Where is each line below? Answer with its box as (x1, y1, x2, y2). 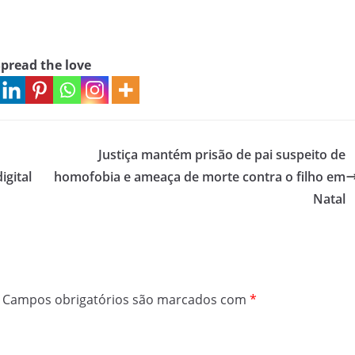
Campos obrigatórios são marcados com (2, 291, 250, 309)
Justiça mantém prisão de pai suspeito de (98, 146, 345, 164)
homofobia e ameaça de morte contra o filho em (54, 168, 345, 186)
